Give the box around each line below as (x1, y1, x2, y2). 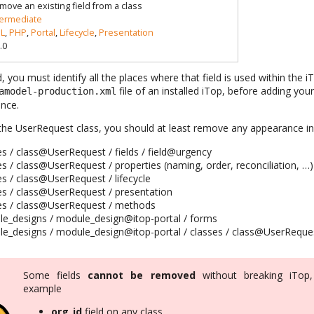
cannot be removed (88, 268, 196, 282)
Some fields (23, 268, 88, 282)
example (23, 282, 62, 296)
